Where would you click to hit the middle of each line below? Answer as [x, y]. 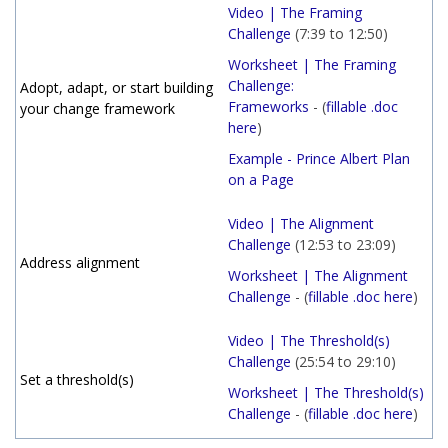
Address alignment [80, 262]
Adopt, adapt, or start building [116, 87]
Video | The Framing [295, 12]
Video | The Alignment [301, 223]
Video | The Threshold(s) [309, 340]
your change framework [97, 108]
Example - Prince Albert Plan [319, 158]
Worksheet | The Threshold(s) [326, 392]
